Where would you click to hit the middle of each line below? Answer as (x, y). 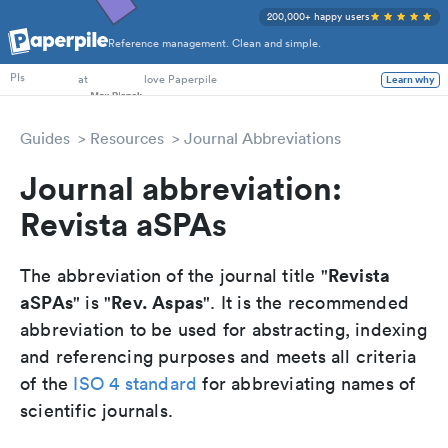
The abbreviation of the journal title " (174, 275)
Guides (45, 138)
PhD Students (44, 51)
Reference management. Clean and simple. (214, 43)
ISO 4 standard (135, 383)
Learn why (410, 79)
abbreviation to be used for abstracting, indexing (223, 329)
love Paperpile (180, 79)
